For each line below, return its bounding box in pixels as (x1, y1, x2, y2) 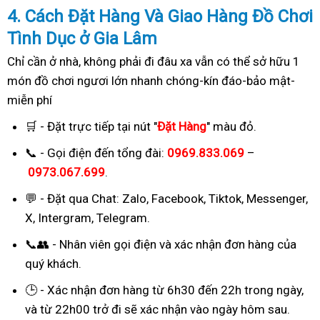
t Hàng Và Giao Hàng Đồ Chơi (89, 6, 313, 26)
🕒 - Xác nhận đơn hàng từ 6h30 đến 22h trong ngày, (25, 282, 304, 297)
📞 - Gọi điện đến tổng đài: (25, 145, 167, 160)
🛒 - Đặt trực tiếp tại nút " (25, 119, 157, 134)
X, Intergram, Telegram (25, 210, 147, 225)
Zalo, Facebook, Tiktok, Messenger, (122, 191, 308, 206)
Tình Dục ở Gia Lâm (7, 28, 157, 49)
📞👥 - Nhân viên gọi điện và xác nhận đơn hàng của (25, 236, 296, 251)
